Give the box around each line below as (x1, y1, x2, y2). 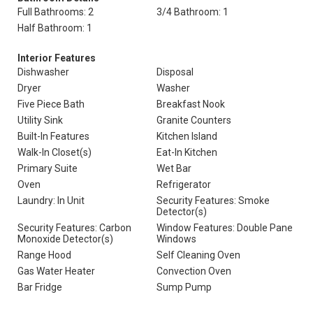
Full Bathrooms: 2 (17, 6, 94, 17)
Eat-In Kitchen (156, 147, 217, 158)
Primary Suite (17, 163, 78, 174)
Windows (156, 233, 196, 245)
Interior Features (17, 52, 96, 64)
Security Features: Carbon (17, 222, 131, 233)
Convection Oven (156, 265, 231, 277)
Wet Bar (156, 163, 191, 174)
